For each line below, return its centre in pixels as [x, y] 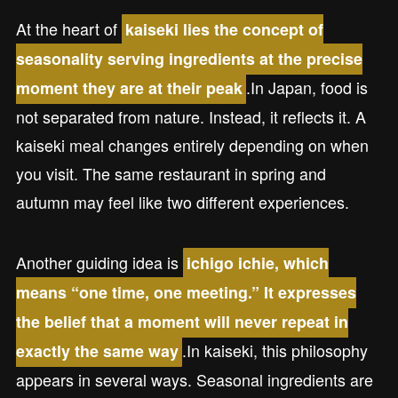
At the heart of [68, 29]
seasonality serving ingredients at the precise [189, 59]
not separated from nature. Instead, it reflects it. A [191, 117]
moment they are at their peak [129, 88]
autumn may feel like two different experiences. [182, 202]
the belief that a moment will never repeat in [182, 322]
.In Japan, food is [307, 88]
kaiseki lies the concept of [225, 30]
